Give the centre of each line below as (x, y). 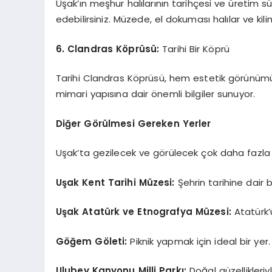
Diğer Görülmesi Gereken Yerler (133, 123)
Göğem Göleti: (91, 241)
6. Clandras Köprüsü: (107, 49)
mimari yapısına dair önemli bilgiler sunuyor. (155, 94)
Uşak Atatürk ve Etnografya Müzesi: (143, 212)
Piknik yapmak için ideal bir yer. (199, 241)
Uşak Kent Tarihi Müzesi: (115, 182)
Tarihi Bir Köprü (195, 49)
